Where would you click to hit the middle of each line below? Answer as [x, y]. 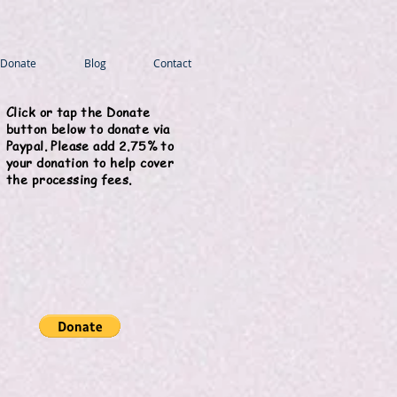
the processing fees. [69, 179]
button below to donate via [88, 128]
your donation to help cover [90, 162]
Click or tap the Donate [78, 112]
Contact [172, 63]
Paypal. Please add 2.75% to [90, 145]
